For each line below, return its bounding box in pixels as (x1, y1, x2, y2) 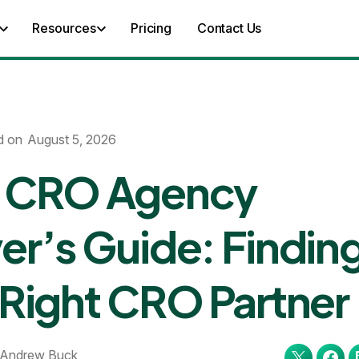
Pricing (131, 20, 171, 36)
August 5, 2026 (27, 131, 117, 147)
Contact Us (196, 20, 262, 36)
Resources (32, 20, 96, 36)
